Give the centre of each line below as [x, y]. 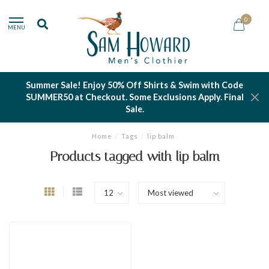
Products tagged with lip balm [134, 157]
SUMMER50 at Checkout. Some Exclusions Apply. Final [134, 97]
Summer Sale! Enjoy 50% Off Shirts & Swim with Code [134, 85]
